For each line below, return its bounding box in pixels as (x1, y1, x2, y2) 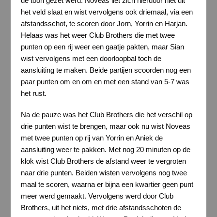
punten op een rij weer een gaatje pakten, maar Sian (20, 43, 184, 51)
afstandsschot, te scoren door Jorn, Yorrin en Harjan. (20, 19, 187, 28)
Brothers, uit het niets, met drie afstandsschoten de (20, 203, 181, 212)
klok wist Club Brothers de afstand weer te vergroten (20, 156, 186, 165)
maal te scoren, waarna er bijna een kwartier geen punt (20, 180, 193, 188)
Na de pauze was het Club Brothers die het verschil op (20, 110, 192, 119)
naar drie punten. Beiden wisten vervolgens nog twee (20, 168, 187, 177)
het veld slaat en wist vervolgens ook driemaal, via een (20, 8, 193, 16)
